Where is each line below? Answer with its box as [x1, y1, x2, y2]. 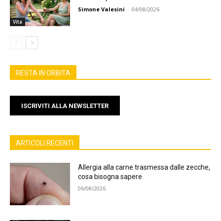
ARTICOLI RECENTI [16, 139, 74, 147]
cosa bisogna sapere [78, 173, 143, 181]
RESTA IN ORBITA [16, 69, 71, 77]
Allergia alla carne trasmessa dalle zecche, [78, 163, 211, 172]
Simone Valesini [78, 5, 125, 13]
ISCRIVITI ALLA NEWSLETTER [21, 102, 109, 110]
